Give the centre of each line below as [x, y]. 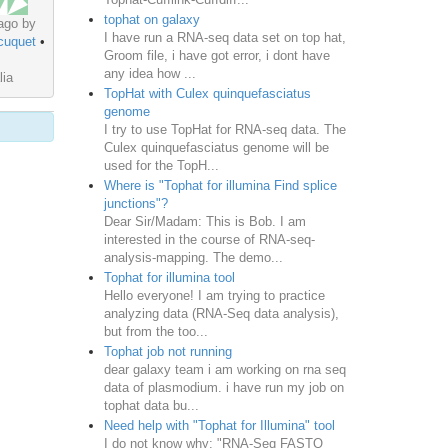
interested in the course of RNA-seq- [209, 239]
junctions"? [135, 203]
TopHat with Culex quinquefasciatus [207, 93]
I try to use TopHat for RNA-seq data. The [224, 129]
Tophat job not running [167, 351]
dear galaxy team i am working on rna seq [224, 369]
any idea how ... [149, 73]
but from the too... [155, 331]
